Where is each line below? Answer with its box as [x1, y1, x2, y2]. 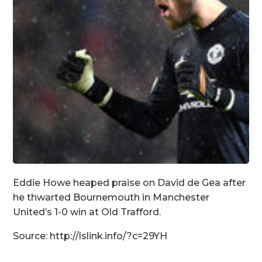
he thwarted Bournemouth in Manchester [13, 191, 210, 203]
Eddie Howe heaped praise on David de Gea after [13, 177, 246, 188]
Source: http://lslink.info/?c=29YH [13, 230, 168, 242]
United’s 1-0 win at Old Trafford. [13, 206, 161, 218]
